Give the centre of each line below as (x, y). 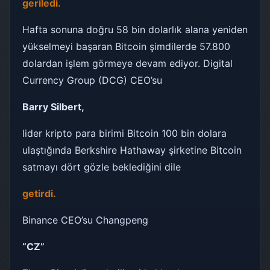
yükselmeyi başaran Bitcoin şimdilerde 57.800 (126, 46)
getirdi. (40, 193)
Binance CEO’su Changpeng (85, 220)
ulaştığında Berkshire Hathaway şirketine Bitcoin (132, 150)
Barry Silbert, (53, 106)
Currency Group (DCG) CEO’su (92, 80)
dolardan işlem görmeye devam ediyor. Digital (127, 63)
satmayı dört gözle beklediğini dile (102, 167)
